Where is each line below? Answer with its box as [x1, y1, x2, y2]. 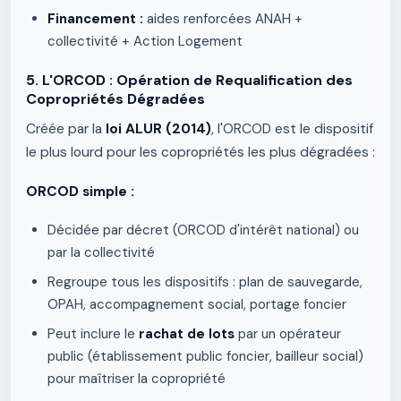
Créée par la [26, 120, 106, 138]
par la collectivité [47, 243, 155, 261]
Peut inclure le [47, 325, 139, 343]
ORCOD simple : [26, 183, 134, 200]
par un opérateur [235, 325, 341, 343]
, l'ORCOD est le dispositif [211, 120, 373, 138]
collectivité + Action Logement [47, 32, 243, 50]
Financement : [47, 10, 143, 28]
